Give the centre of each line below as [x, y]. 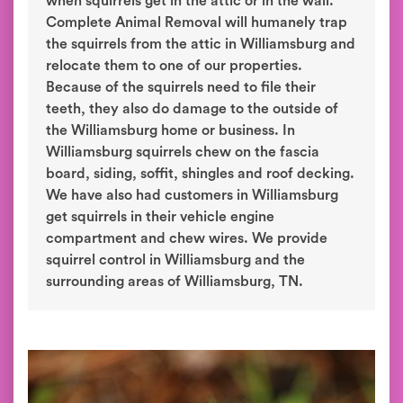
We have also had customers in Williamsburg [192, 195]
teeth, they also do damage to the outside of [192, 109]
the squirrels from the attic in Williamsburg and [201, 44]
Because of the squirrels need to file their [181, 87]
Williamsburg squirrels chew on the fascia [183, 152]
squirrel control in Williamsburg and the [175, 260]
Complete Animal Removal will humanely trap [197, 22]
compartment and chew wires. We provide [187, 238]
